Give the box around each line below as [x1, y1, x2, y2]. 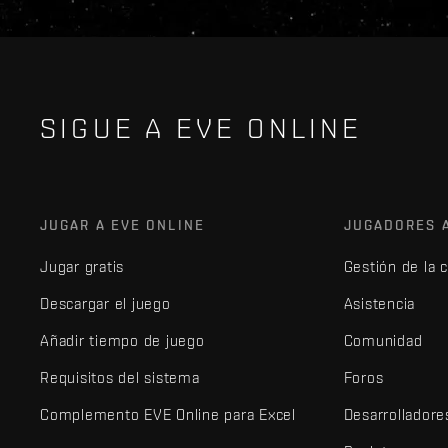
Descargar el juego [40, 294, 171, 312]
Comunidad [343, 331, 423, 349]
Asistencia [343, 294, 416, 312]
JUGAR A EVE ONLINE [40, 216, 205, 233]
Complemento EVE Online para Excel [40, 405, 296, 423]
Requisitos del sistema [40, 368, 200, 386]
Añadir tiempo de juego [40, 331, 205, 349]
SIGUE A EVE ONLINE [40, 111, 363, 144]
